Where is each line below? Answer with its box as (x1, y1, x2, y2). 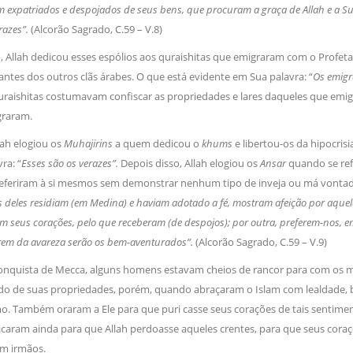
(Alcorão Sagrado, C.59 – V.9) (195, 235, 327, 250)
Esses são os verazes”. (20, 156, 121, 171)
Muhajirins (63, 136, 115, 151)
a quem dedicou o (114, 136, 202, 151)
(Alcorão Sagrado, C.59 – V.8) (30, 22, 162, 37)
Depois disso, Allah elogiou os (120, 156, 260, 171)
